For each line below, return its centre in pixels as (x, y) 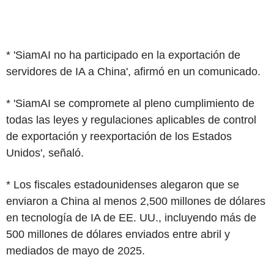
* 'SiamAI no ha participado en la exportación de (123, 55)
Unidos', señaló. (45, 153)
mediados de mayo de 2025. (76, 251)
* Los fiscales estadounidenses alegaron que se (123, 185)
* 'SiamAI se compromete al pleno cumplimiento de (130, 103)
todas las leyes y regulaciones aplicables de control (131, 120)
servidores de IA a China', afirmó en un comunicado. (133, 72)
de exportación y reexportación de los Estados (119, 136)
